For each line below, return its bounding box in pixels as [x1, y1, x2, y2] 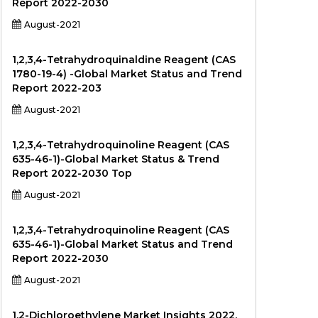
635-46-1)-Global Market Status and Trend [12, 238, 233, 251]
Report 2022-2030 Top [12, 167, 132, 180]
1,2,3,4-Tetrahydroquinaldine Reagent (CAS [12, 53, 236, 66]
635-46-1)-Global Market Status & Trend [12, 153, 219, 165]
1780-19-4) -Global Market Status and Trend [12, 67, 242, 80]
